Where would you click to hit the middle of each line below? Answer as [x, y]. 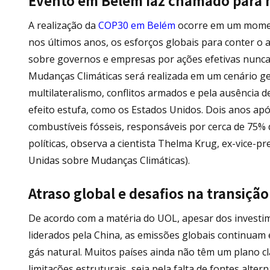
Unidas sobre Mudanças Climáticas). [109, 161]
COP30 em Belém [137, 26]
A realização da [63, 26]
